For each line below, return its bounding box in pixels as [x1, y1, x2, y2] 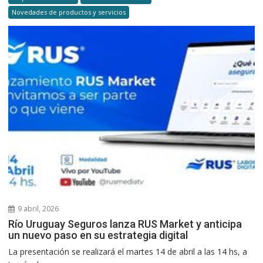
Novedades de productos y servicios [12, 8, 126, 17]
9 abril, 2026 [16, 204, 59, 214]
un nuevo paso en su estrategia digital [8, 229, 188, 242]
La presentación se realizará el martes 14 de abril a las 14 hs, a [8, 246, 248, 258]
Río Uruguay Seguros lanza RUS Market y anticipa [8, 218, 242, 231]
